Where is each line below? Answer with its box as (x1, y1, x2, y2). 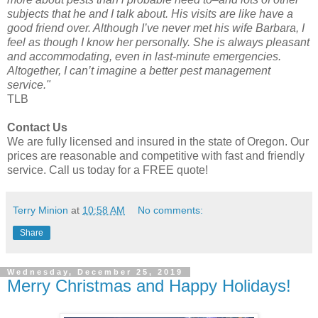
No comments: (138, 204, 204, 216)
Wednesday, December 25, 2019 (7, 267, 183, 276)
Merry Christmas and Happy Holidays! (7, 275, 291, 295)
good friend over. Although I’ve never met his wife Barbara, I (7, 21, 305, 34)
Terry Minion (13, 204, 68, 216)
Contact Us (7, 121, 67, 133)
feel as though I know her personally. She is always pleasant (7, 35, 309, 48)
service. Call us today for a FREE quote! (7, 163, 208, 176)
